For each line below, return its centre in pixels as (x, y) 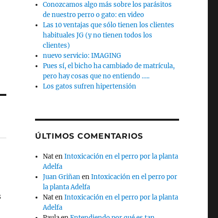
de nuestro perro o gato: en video (94, 15)
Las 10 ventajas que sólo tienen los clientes (109, 25)
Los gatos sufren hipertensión (90, 86)
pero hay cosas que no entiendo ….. (96, 76)
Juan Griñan (62, 177)
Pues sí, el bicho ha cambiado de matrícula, (109, 66)
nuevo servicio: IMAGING (82, 55)
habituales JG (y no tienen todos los (98, 35)
